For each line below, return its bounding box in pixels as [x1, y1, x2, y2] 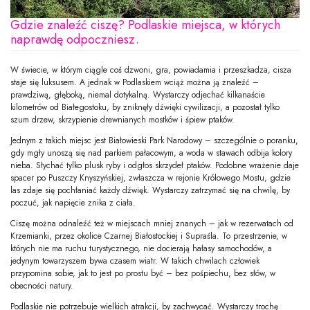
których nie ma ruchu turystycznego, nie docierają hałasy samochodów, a [10, 242, 272, 255]
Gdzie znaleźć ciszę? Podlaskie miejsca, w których [10, 16, 280, 35]
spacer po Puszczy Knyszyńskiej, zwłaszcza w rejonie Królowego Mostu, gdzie [10, 172, 291, 185]
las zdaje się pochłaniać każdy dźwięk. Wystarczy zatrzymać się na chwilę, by [10, 184, 290, 197]
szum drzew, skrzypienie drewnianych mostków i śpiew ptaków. [10, 113, 235, 127]
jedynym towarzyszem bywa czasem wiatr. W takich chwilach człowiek [10, 255, 259, 268]
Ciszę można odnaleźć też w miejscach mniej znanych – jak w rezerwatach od [10, 217, 293, 230]
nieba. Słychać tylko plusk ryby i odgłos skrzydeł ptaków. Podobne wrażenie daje [10, 159, 299, 172]
